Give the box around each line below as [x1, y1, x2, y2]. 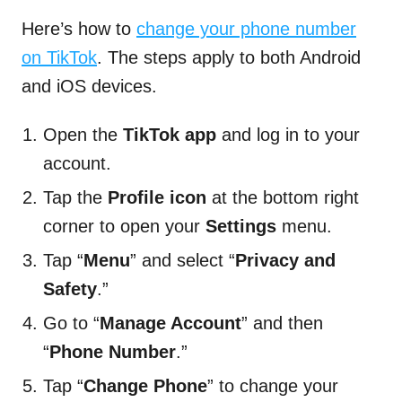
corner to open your [43, 216, 205, 237]
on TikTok [22, 48, 97, 68]
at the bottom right [212, 188, 359, 208]
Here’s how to [22, 19, 136, 39]
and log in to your [216, 125, 360, 145]
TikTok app [123, 125, 216, 145]
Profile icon [108, 188, 212, 208]
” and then [241, 313, 323, 334]
